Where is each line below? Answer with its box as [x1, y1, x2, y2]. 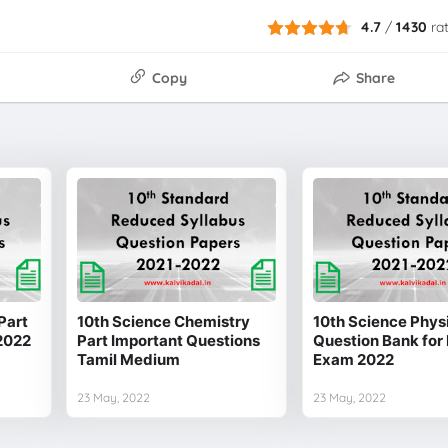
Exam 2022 [312, 349, 394, 369]
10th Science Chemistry [77, 311, 251, 331]
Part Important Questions [77, 330, 261, 350]
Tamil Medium [77, 349, 181, 369]
